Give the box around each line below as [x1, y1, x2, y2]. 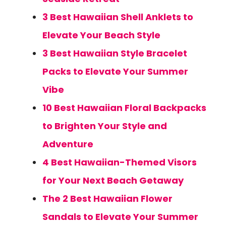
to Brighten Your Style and [42, 120, 167, 132]
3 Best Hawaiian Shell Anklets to [42, 11, 193, 23]
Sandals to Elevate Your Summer [42, 210, 198, 223]
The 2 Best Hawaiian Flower [42, 192, 173, 205]
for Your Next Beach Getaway [42, 174, 184, 187]
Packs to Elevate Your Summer [42, 65, 188, 78]
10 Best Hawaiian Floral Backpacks [42, 101, 206, 114]
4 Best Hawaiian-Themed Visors [42, 156, 197, 168]
